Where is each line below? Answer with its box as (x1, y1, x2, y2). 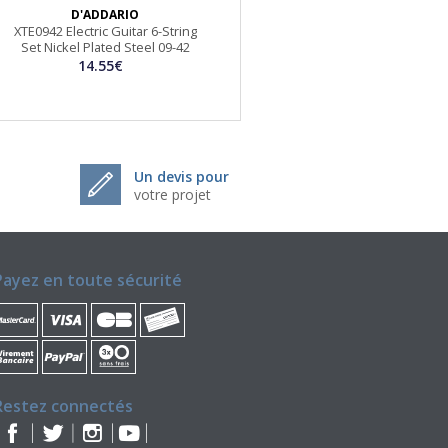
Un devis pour (134, 167, 229, 187)
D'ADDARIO (71, 6, 140, 24)
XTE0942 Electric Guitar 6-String (13, 22, 197, 41)
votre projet (134, 185, 211, 205)
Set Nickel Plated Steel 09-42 (20, 38, 190, 57)
